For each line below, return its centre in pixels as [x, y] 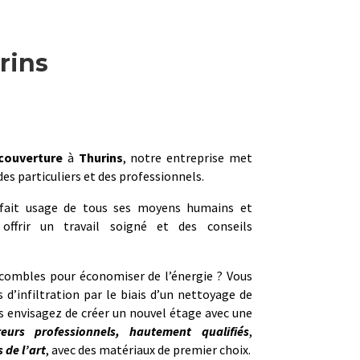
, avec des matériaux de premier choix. [148, 350]
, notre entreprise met [187, 158]
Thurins [100, 158]
